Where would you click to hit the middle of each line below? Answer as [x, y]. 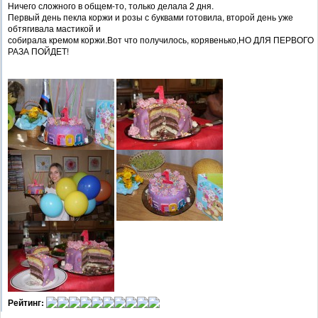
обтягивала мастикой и [54, 28]
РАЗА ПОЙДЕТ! [38, 51]
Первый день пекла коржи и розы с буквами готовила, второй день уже [150, 17]
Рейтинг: [26, 303]
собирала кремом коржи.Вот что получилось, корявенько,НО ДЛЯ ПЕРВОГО [161, 40]
